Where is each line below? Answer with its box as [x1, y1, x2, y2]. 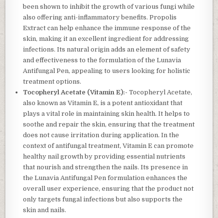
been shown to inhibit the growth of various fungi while [23, 3, 195, 11]
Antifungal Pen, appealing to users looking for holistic [23, 67, 191, 75]
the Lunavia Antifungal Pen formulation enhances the [23, 174, 188, 182]
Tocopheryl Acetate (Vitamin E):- [23, 89, 128, 96]
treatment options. [23, 78, 82, 86]
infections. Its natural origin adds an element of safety [23, 46, 191, 54]
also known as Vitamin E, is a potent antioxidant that [23, 99, 183, 107]
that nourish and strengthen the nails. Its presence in [23, 163, 188, 171]
